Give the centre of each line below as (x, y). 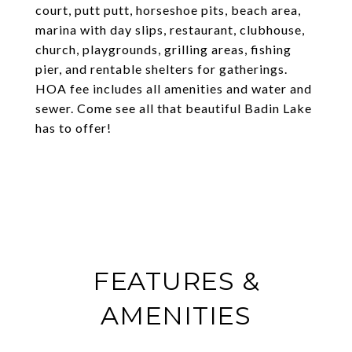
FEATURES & (176, 281)
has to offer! (73, 128)
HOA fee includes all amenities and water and (174, 88)
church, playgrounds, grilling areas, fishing (163, 49)
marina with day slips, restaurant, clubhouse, (170, 29)
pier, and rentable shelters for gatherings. (161, 69)
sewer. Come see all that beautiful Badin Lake (174, 108)
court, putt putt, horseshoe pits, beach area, (168, 10)
